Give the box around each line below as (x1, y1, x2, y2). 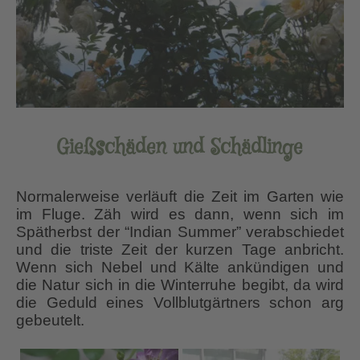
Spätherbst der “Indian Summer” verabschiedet (16, 223, 344, 241)
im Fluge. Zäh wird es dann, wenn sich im (16, 206, 344, 223)
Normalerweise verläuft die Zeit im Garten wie (16, 188, 344, 206)
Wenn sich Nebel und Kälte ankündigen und (16, 259, 344, 276)
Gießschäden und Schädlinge (57, 133, 303, 162)
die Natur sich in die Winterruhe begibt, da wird (16, 276, 344, 294)
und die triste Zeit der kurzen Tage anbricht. (16, 241, 344, 259)
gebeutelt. (16, 312, 84, 329)
